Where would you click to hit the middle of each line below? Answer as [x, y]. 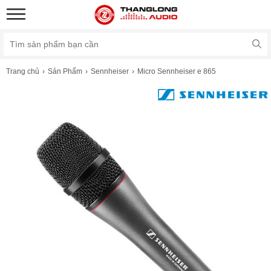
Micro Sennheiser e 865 [177, 71]
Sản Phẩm [65, 71]
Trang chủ [23, 71]
